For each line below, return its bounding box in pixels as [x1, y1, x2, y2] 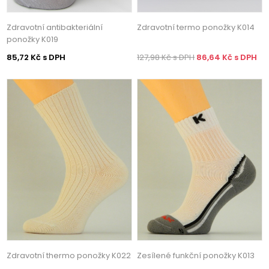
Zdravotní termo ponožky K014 [137, 21, 255, 33]
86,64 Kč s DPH [196, 51, 258, 63]
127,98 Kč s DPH [137, 51, 195, 63]
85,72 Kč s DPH [7, 51, 66, 63]
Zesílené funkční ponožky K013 [137, 250, 255, 262]
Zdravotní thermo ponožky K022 [7, 250, 131, 262]
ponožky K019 [7, 33, 59, 45]
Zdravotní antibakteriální [7, 21, 103, 33]
